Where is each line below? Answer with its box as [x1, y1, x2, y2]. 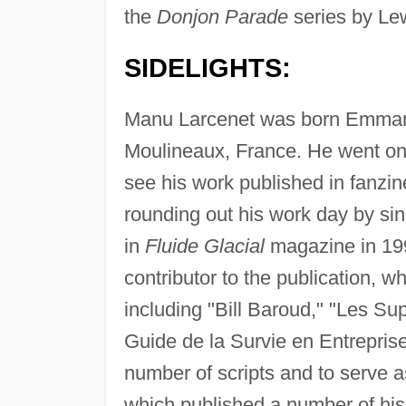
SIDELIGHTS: [123, 53, 291, 82]
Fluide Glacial [144, 234, 265, 257]
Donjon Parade [156, 5, 288, 28]
